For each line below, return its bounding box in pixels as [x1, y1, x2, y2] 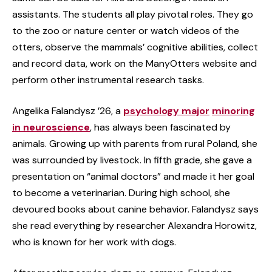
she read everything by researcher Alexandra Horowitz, [12, 219, 257, 232]
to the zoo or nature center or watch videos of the [12, 24, 239, 37]
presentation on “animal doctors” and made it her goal [12, 169, 254, 183]
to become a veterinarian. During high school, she [12, 186, 230, 199]
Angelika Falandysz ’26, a [12, 104, 123, 117]
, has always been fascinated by [90, 120, 231, 134]
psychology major [123, 104, 209, 117]
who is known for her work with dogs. [12, 235, 176, 248]
